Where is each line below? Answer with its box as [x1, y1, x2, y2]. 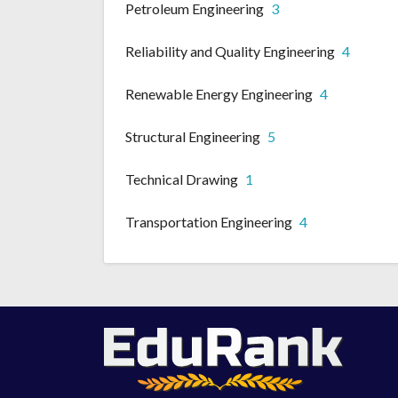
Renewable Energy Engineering [125, 85, 313, 103]
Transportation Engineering [125, 213, 292, 231]
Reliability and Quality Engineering [125, 43, 335, 60]
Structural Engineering [125, 128, 260, 146]
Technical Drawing [125, 171, 238, 188]
